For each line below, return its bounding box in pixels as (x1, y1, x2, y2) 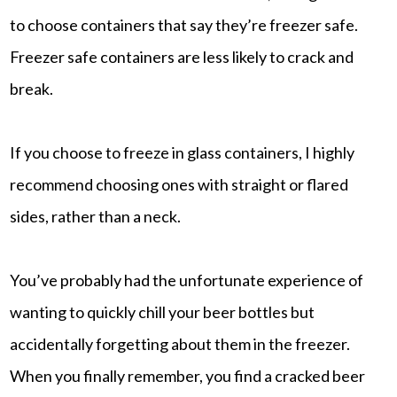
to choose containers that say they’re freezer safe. (10, 14, 359, 35)
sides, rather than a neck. (10, 206, 182, 226)
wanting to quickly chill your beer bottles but (10, 301, 315, 322)
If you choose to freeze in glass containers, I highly (10, 142, 355, 162)
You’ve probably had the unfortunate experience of (10, 269, 364, 290)
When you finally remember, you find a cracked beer (10, 365, 366, 385)
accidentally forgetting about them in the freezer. (10, 333, 351, 354)
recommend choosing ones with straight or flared (10, 174, 349, 194)
